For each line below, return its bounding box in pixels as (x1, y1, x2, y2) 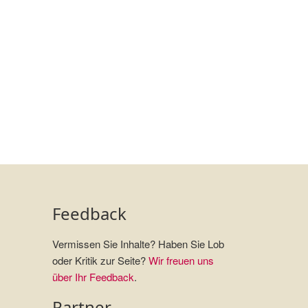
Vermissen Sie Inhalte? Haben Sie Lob (52, 236, 224, 252)
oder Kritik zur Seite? (52, 253, 148, 268)
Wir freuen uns (148, 253, 214, 268)
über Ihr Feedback (52, 269, 134, 285)
